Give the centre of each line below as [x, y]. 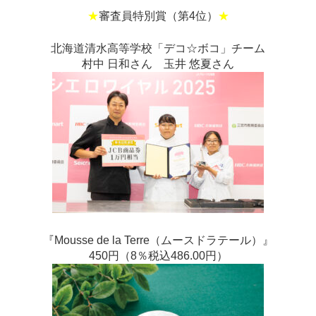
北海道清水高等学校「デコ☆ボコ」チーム [158, 49]
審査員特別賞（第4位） [158, 16]
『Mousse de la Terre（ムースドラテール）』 [158, 241]
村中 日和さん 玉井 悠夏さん [158, 64]
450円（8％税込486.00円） [158, 256]
